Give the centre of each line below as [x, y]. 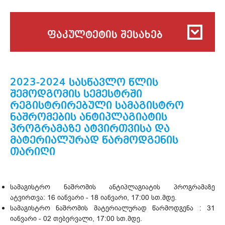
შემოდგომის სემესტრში [76, 94]
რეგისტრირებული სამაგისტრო [97, 105]
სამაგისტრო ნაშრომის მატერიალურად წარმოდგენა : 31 [113, 208]
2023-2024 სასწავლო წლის [84, 82]
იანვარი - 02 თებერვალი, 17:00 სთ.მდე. [76, 218]
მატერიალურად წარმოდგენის [94, 140]
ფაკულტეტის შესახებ [105, 35]
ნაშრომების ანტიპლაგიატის [89, 117]
